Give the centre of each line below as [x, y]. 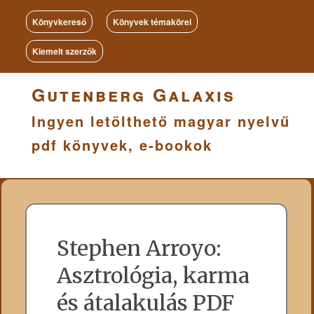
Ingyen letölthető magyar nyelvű [161, 121]
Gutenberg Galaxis [134, 95]
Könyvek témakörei [152, 22]
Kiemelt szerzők [64, 51]
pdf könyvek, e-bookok [122, 145]
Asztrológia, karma [153, 276]
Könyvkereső [59, 22]
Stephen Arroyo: [139, 248]
